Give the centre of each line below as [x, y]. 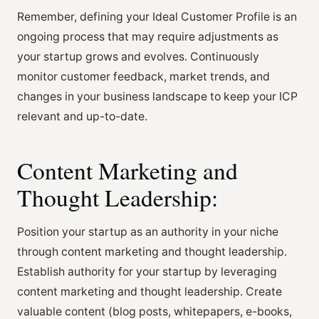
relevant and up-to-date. [82, 116]
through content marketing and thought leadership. [152, 251]
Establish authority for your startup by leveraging [147, 271]
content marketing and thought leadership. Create [150, 291]
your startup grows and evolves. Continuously [138, 56]
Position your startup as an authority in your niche [148, 231]
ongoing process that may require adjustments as [148, 36]
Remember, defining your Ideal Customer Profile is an [157, 16]
